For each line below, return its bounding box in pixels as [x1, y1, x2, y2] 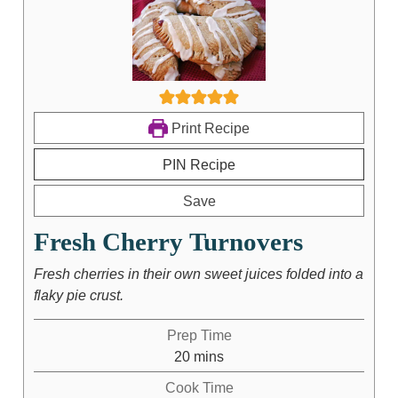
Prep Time [166, 326, 232, 343]
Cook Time [164, 378, 234, 395]
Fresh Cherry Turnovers [33, 227, 303, 256]
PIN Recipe [163, 155, 235, 172]
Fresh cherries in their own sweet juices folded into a [33, 265, 363, 282]
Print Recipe [167, 119, 250, 136]
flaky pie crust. [33, 286, 123, 303]
